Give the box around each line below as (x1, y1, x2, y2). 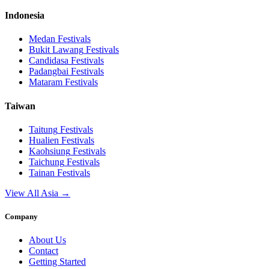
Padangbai (29, 66, 68, 77)
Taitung (29, 124, 58, 134)
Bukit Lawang (29, 44, 83, 55)
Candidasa (29, 55, 68, 66)
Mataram (29, 77, 62, 88)
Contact (29, 246, 58, 256)
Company (5, 212, 38, 222)
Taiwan (5, 100, 35, 111)
